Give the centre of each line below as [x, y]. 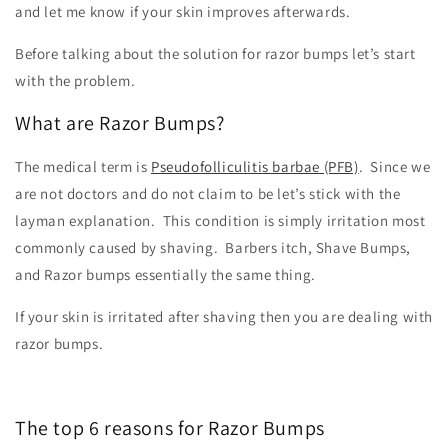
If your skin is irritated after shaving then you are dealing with [224, 316]
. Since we [394, 166]
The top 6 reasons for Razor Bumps [170, 428]
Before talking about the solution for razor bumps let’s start [215, 53]
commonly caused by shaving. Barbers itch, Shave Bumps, [213, 247]
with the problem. [79, 80]
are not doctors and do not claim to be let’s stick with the [208, 193]
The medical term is [83, 166]
